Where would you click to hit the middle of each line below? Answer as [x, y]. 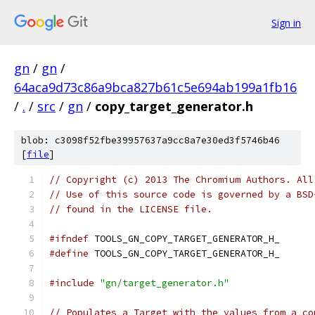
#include [72, 283]
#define [69, 253]
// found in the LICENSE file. [131, 209]
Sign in [286, 22]
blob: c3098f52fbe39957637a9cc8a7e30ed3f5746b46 [150, 140]
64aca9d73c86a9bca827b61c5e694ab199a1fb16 [155, 87]
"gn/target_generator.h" [165, 283]
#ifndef [69, 239]
